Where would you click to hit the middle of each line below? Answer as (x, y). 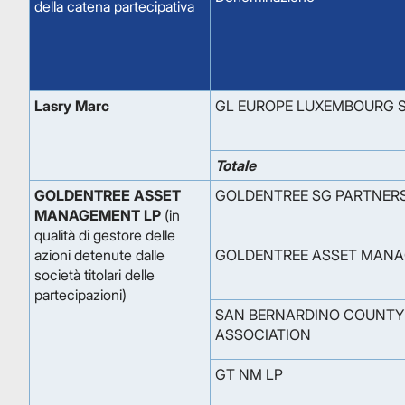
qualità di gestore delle (105, 235)
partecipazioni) (80, 295)
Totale (235, 165)
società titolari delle (94, 275)
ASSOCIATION (263, 334)
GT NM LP (249, 374)
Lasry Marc (72, 106)
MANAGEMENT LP (98, 215)
